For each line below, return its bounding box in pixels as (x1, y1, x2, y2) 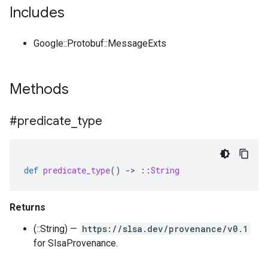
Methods (10, 80, 72, 98)
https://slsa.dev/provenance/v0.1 (82, 223, 248, 234)
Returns (10, 202, 45, 213)
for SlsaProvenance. (33, 237, 118, 249)
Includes (10, 4, 65, 22)
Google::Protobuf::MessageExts (33, 38, 166, 49)
